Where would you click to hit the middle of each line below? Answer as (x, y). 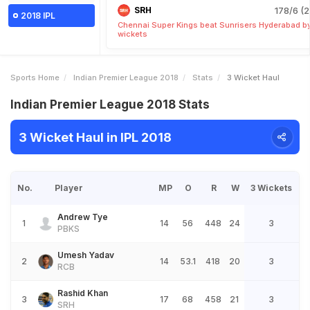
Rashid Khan (83, 293)
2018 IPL (38, 16)
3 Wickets (271, 188)
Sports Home (35, 77)
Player (69, 188)
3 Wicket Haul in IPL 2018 (95, 137)
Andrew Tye (83, 217)
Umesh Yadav (86, 255)
